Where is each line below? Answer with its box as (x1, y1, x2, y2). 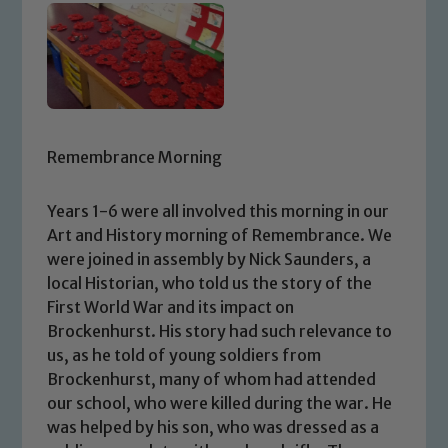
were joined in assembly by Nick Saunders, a (47, 248, 372, 269)
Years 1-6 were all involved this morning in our (47, 200, 390, 221)
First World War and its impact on (47, 296, 295, 317)
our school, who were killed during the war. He (47, 392, 393, 413)
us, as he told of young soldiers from (47, 344, 322, 365)
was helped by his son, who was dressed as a (47, 416, 380, 437)
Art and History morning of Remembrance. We (47, 224, 393, 245)
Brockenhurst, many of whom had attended (47, 368, 377, 389)
